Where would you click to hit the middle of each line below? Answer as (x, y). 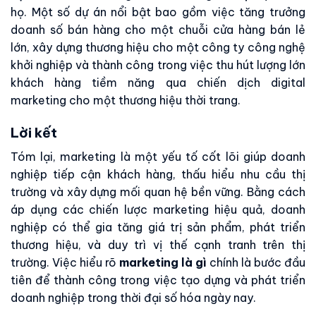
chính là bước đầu (256, 262)
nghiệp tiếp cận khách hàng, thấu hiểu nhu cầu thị (158, 174)
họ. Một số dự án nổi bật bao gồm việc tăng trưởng (158, 12)
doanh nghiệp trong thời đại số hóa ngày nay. (133, 297)
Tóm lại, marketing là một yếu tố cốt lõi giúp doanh (158, 156)
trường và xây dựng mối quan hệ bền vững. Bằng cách (158, 192)
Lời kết (34, 133)
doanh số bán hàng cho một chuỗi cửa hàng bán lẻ (158, 30)
